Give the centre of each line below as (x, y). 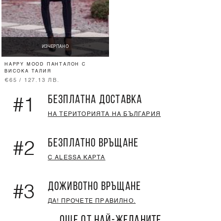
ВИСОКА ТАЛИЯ (28, 72)
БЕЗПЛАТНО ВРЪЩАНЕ (93, 144)
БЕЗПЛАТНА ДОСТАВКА (95, 100)
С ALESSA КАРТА (76, 158)
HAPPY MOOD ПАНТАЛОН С (45, 65)
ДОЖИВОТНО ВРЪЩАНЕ (94, 187)
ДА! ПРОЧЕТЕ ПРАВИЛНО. (92, 202)
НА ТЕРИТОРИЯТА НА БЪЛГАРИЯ (104, 115)
